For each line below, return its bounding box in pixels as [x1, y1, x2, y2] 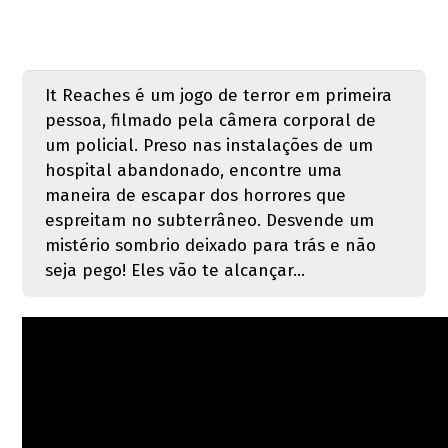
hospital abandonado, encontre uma [44, 160, 342, 182]
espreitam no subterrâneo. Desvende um [44, 210, 374, 232]
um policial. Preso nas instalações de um [44, 135, 373, 157]
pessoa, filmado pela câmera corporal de [44, 110, 376, 132]
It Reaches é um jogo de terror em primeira [44, 85, 392, 107]
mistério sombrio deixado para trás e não [44, 235, 376, 257]
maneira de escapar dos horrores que [44, 185, 346, 207]
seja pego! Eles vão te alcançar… [44, 260, 305, 282]
